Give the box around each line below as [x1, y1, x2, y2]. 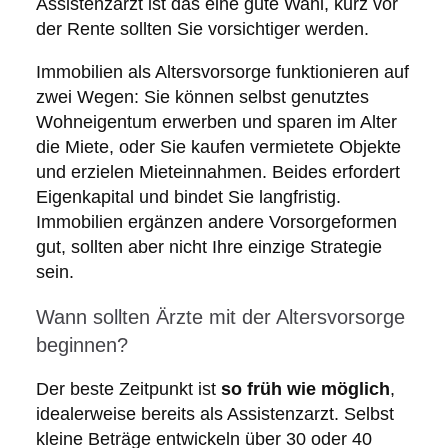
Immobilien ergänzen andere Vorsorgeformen [35, 212, 397, 233]
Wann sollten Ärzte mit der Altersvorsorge [35, 306, 405, 329]
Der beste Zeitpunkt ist [35, 379, 221, 400]
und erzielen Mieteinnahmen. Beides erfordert [35, 162, 400, 183]
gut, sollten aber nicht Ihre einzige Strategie [35, 237, 382, 258]
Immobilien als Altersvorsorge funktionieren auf [35, 62, 409, 83]
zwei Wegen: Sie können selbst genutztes [35, 87, 369, 108]
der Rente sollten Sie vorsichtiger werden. [35, 19, 369, 40]
